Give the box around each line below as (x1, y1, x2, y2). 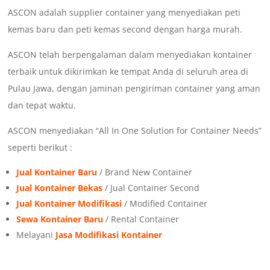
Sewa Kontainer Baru (16, 213, 104, 225)
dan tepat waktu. (8, 99, 77, 111)
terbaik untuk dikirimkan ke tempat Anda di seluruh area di (8, 66, 249, 78)
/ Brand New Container (97, 166, 193, 178)
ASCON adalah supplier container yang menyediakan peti (8, 7, 241, 19)
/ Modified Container (122, 198, 208, 210)
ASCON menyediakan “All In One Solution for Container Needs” (8, 125, 262, 137)
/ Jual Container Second (102, 182, 200, 194)
